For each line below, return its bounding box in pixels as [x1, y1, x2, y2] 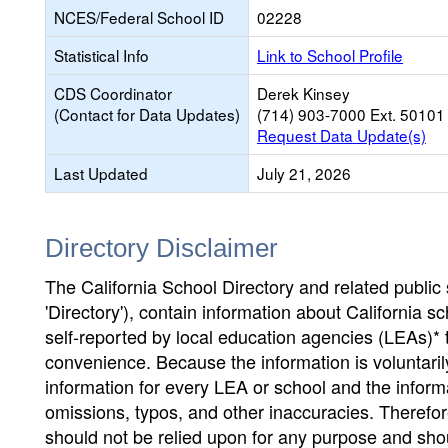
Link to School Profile [257, 44, 403, 66]
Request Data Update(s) [257, 124, 426, 146]
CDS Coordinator [54, 82, 172, 104]
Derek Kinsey [257, 82, 350, 104]
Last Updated [54, 162, 148, 184]
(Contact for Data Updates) [54, 103, 240, 125]
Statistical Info [54, 44, 149, 66]
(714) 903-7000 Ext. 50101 [257, 103, 445, 125]
